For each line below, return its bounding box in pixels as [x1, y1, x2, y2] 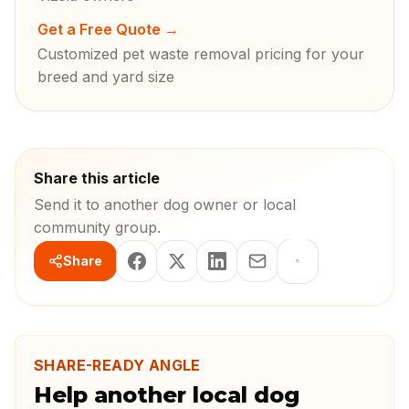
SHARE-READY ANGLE [34, 356, 201, 374]
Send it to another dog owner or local [34, 195, 296, 214]
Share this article [34, 169, 160, 187]
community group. [34, 218, 161, 236]
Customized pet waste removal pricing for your [37, 45, 364, 63]
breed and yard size [37, 68, 174, 86]
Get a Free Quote [37, 20, 161, 38]
